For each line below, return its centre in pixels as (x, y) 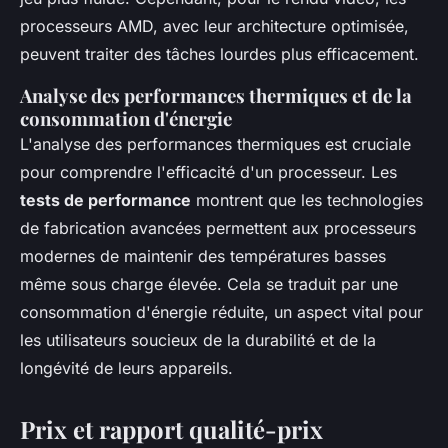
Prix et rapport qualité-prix (171, 429)
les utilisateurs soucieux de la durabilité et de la (198, 340)
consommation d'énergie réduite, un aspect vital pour (221, 312)
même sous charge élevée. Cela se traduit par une (209, 284)
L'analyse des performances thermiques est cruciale (215, 144)
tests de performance (105, 200)
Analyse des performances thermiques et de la (216, 95)
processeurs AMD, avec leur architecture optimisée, (214, 26)
